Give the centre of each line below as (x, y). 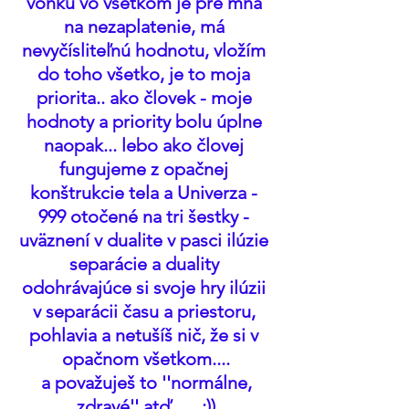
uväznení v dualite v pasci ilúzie (146, 240)
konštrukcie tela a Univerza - (146, 193)
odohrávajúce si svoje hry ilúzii (146, 288)
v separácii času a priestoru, (146, 311)
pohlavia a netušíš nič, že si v (146, 335)
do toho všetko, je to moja (146, 74)
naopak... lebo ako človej (146, 145)
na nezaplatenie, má (146, 26)
